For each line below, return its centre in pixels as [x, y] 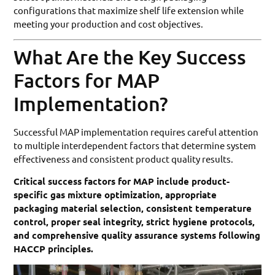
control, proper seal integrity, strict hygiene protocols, [134, 222]
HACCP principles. [54, 249]
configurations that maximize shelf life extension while [129, 10]
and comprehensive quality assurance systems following [137, 235]
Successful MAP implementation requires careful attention [136, 132]
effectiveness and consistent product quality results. [124, 159]
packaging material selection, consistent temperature [133, 208]
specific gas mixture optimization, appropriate [115, 195]
